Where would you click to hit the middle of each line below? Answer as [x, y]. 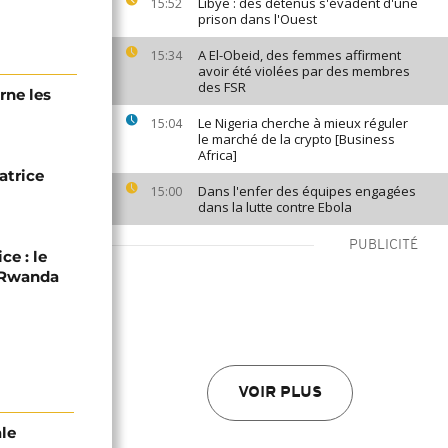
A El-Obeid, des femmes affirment [299, 55]
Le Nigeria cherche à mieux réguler [303, 123]
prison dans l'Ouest [257, 19]
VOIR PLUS [280, 393]
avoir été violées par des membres [304, 71]
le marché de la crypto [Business [296, 139]
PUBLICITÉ [383, 245]
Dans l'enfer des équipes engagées [307, 191]
